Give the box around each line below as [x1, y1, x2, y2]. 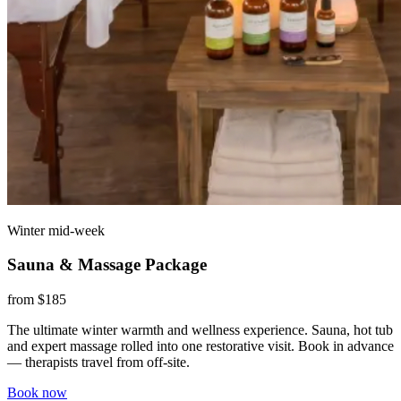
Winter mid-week [7, 222, 105, 238]
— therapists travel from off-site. [7, 354, 190, 371]
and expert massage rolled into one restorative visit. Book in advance [7, 338, 394, 354]
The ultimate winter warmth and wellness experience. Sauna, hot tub [7, 322, 393, 338]
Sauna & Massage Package [7, 255, 207, 275]
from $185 [7, 292, 66, 308]
